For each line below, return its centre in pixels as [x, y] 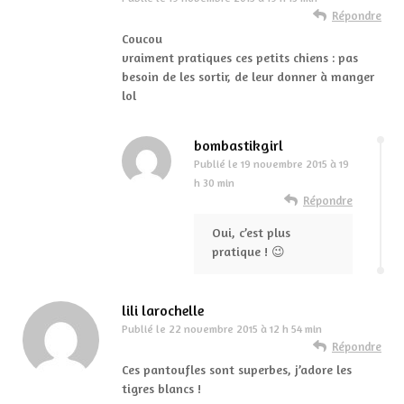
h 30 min [214, 183]
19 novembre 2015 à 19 [295, 164]
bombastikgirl [239, 146]
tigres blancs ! [161, 389]
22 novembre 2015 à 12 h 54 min [245, 329]
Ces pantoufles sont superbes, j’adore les [237, 370]
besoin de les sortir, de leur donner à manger [248, 77]
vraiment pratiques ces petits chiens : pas [240, 58]
